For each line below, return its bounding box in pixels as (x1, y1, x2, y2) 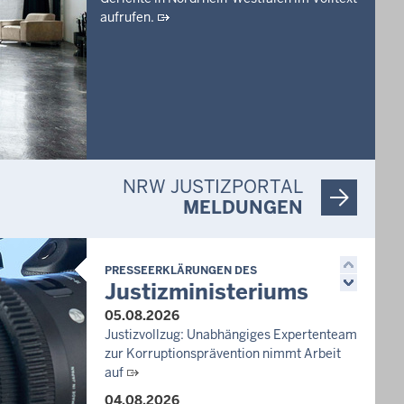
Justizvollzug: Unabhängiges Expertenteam (105, 326, 357, 343)
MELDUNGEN (183, 196, 303, 219)
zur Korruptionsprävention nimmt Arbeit (105, 345, 341, 362)
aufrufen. (100, 9, 154, 25)
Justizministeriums (105, 278, 308, 306)
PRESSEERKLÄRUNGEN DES (105, 263, 257, 278)
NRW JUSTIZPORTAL (123, 175, 303, 198)
